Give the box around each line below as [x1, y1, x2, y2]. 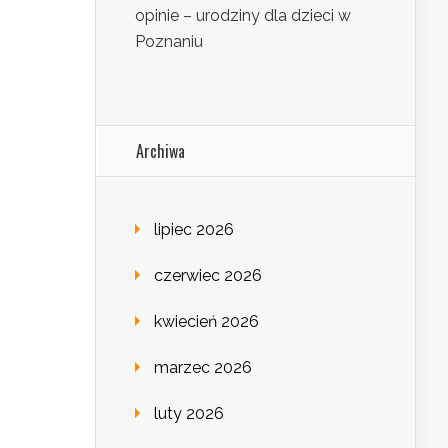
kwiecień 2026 [154, 312, 259, 332]
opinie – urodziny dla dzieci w [135, 6, 351, 26]
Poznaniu [135, 32, 203, 52]
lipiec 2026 [154, 220, 234, 240]
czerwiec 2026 [154, 266, 262, 286]
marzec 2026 [154, 358, 252, 378]
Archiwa [136, 139, 185, 164]
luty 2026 [154, 404, 224, 424]
